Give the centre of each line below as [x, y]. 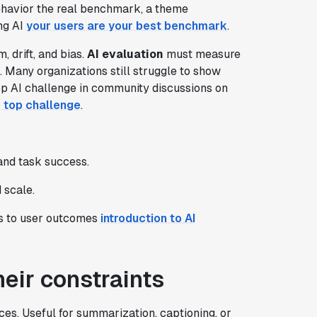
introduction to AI [148, 218]
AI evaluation [125, 54]
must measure [202, 54]
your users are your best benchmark [126, 25]
